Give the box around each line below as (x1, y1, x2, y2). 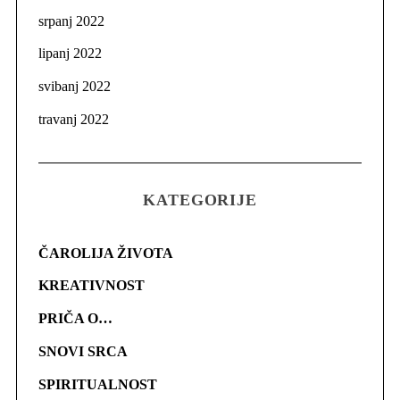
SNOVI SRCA (37, 344, 128, 360)
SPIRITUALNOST (37, 376, 157, 392)
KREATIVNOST (37, 278, 145, 294)
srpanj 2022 (37, 12, 104, 29)
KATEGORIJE (143, 191, 257, 210)
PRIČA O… (37, 311, 112, 327)
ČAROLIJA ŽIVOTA (37, 245, 173, 261)
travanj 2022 (37, 111, 109, 127)
